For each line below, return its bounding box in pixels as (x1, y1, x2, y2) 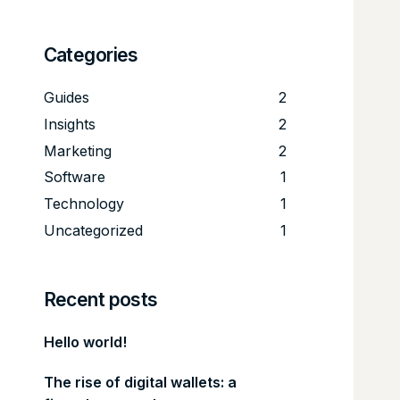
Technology (43, 195, 124, 213)
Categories (43, 44, 138, 66)
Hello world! (43, 332, 127, 351)
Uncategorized (43, 221, 143, 239)
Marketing (43, 141, 112, 160)
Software (43, 168, 105, 187)
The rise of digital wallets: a (43, 372, 237, 391)
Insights (43, 114, 96, 133)
